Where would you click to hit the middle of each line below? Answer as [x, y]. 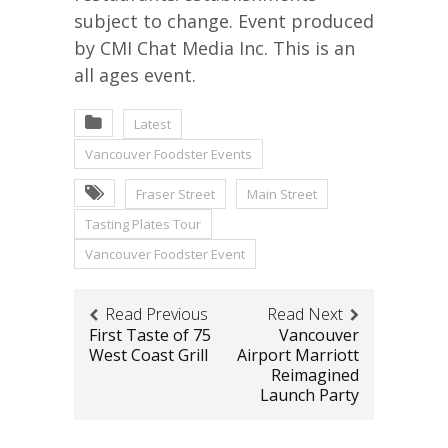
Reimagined [315, 375]
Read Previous [156, 314]
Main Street [282, 194]
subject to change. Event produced [224, 21]
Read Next [305, 314]
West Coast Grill [148, 355]
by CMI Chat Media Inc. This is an [214, 48]
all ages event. [135, 75]
